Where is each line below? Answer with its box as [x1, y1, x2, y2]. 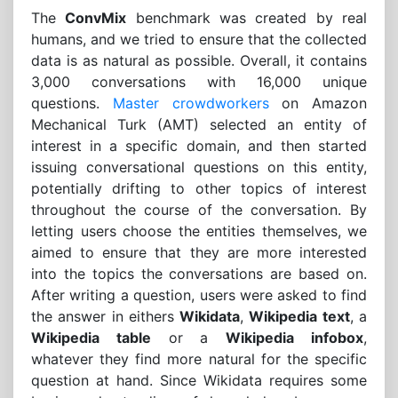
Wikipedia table [31, 329, 151, 347]
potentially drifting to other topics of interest [31, 179, 367, 198]
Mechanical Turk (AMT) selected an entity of [31, 115, 367, 134]
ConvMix [65, 9, 127, 28]
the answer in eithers [31, 307, 180, 326]
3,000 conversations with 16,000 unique [31, 73, 367, 92]
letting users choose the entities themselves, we [31, 222, 367, 241]
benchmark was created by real [126, 9, 368, 28]
